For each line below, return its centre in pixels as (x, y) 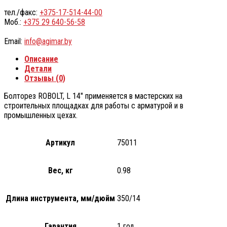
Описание (41, 59)
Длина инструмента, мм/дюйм (60, 198)
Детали (38, 68)
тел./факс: (22, 12)
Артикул (60, 142)
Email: (14, 41)
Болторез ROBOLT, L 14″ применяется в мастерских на (93, 96)
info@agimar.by (48, 41)
